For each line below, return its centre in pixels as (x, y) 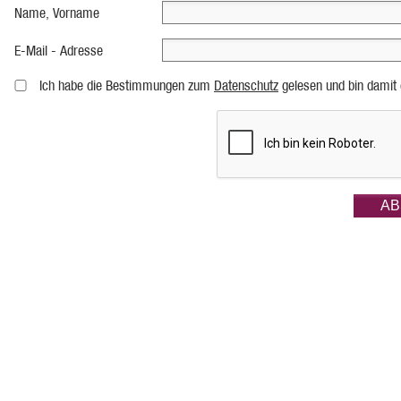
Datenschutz (246, 85)
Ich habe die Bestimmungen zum (127, 85)
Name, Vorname (57, 13)
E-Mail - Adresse (59, 51)
